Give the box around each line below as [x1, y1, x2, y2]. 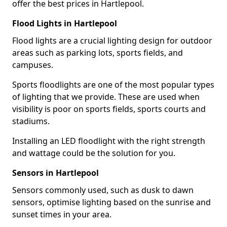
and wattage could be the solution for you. [12, 147, 175, 159]
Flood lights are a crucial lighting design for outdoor [12, 34, 212, 46]
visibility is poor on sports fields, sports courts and [12, 103, 206, 115]
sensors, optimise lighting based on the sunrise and [12, 196, 211, 208]
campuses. [12, 59, 53, 70]
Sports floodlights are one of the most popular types [12, 79, 214, 90]
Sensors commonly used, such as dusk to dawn [12, 184, 194, 196]
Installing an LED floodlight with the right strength [12, 135, 205, 146]
